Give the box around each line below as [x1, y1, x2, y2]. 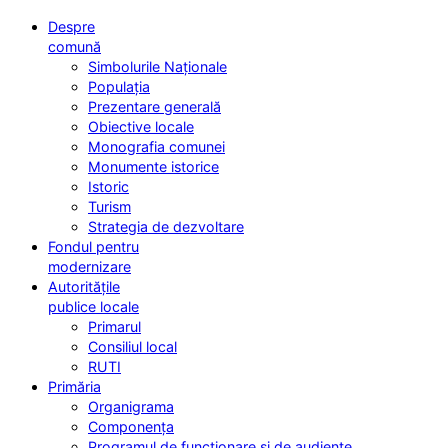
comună [48, 37, 101, 55]
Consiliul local [88, 337, 177, 355]
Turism [88, 197, 131, 215]
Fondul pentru [48, 237, 139, 255]
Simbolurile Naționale [88, 57, 227, 75]
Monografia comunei [88, 137, 225, 155]
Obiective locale [88, 117, 194, 135]
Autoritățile [48, 277, 120, 295]
